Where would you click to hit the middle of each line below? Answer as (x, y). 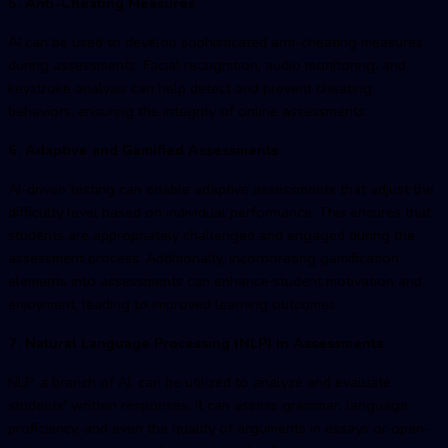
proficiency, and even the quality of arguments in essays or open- (219, 427)
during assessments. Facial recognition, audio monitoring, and (207, 64)
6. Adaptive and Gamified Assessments (145, 149)
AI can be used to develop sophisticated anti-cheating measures (215, 41)
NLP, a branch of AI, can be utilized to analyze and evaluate (199, 381)
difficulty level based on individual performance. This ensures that (219, 211)
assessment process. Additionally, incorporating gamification (203, 257)
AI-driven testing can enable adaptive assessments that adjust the (221, 188)
